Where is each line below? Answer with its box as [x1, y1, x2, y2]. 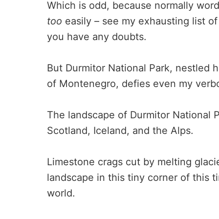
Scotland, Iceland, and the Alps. [47, 124, 194, 136]
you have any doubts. [47, 30, 147, 43]
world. [47, 187, 75, 199]
